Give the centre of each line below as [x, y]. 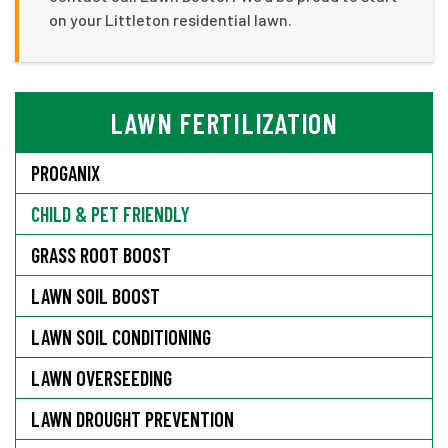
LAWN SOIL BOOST [95, 295]
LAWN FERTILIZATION [224, 122]
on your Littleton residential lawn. [170, 19]
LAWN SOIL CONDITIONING [121, 336]
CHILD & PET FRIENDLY [110, 213]
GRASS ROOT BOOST [101, 254]
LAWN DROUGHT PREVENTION [132, 418]
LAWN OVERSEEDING [101, 377]
